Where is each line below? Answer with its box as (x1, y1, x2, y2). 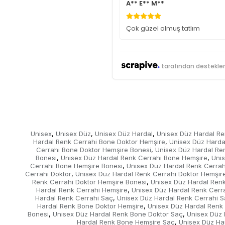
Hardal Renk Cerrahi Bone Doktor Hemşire (33, 138, 165, 146)
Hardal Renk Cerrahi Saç (35, 194, 113, 202)
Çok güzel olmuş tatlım (126, 24, 200, 34)
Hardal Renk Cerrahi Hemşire (36, 186, 128, 194)
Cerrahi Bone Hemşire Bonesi (30, 162, 123, 170)
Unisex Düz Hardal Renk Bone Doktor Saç (53, 210, 183, 218)
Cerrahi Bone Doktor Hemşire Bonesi (36, 146, 151, 154)
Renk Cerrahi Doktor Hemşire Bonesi (32, 178, 147, 186)
